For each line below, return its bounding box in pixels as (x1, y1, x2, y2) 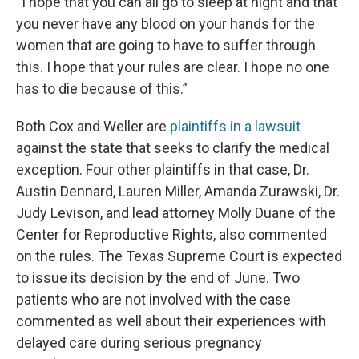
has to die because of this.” (16, 79, 188, 97)
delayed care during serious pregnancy (16, 333, 262, 351)
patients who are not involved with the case (16, 290, 291, 308)
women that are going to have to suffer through (16, 36, 316, 54)
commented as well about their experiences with (16, 312, 326, 329)
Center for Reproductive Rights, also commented (16, 225, 327, 243)
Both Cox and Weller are (16, 117, 170, 135)
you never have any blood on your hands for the (16, 14, 315, 32)
